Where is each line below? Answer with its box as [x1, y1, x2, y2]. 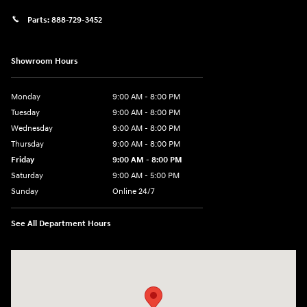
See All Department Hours [11, 218, 111, 229]
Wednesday [11, 123, 53, 134]
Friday [11, 154, 34, 165]
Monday [11, 91, 40, 102]
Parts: [27, 15, 51, 26]
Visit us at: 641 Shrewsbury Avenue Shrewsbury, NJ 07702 [11, 251, 254, 263]
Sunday [11, 186, 38, 197]
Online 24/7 [112, 186, 155, 197]
